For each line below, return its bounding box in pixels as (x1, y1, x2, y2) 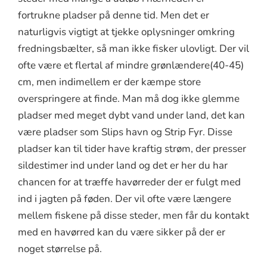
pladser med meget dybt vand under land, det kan (18, 108, 245, 122)
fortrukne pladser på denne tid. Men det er (18, 8, 209, 22)
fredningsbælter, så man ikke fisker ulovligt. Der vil (18, 41, 249, 55)
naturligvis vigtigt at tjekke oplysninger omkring (18, 24, 235, 39)
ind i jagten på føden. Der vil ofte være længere (18, 191, 231, 206)
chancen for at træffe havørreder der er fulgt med (18, 175, 241, 189)
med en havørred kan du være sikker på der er (18, 225, 225, 239)
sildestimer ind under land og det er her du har (18, 158, 228, 172)
